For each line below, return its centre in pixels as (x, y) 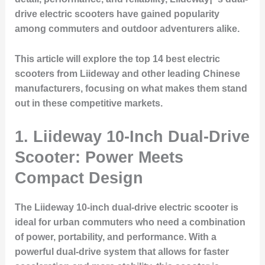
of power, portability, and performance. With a (115, 237)
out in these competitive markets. (88, 103)
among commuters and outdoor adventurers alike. (127, 29)
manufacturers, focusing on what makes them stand (131, 88)
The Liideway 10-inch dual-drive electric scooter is (126, 207)
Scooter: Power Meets (99, 157)
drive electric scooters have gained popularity (117, 14)
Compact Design (79, 177)
